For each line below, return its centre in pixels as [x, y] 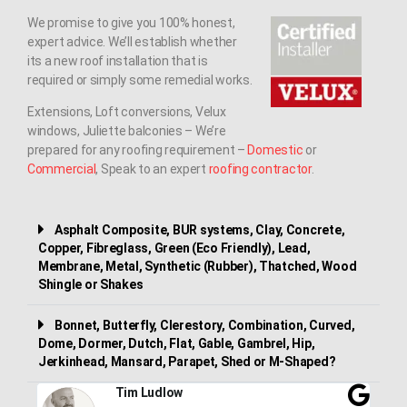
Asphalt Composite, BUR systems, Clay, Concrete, [200, 229]
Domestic [275, 149]
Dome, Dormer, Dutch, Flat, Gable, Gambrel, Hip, [177, 343]
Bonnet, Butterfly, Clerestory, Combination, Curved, [205, 325]
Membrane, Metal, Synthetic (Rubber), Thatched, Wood [198, 266]
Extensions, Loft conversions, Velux [127, 111]
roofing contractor [260, 169]
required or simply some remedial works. [140, 79]
